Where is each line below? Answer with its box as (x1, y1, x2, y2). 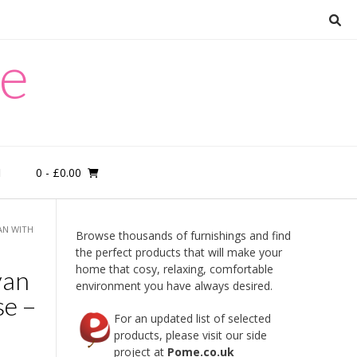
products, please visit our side (113, 328, 267, 343)
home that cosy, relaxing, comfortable (75, 261, 273, 277)
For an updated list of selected (113, 311, 271, 326)
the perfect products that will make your (75, 245, 282, 260)
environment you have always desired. (75, 278, 273, 293)
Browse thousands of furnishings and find (75, 228, 291, 243)
